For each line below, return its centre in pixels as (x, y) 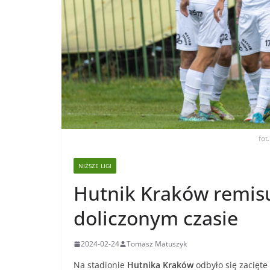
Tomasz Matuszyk (157, 244)
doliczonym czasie (156, 218)
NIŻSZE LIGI (95, 166)
